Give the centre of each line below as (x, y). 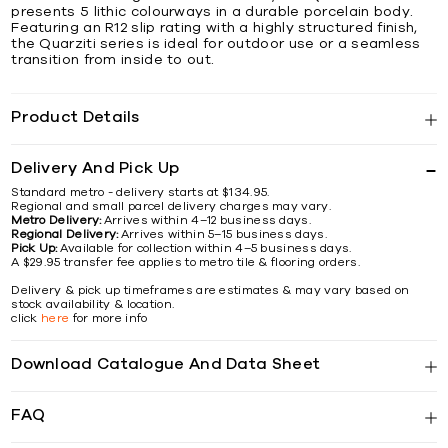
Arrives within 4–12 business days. (207, 219)
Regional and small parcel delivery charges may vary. (171, 205)
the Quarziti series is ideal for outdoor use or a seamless (216, 43)
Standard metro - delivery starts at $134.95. (140, 191)
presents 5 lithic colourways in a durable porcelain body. (212, 11)
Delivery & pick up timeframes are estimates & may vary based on (210, 289)
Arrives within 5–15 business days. (223, 233)
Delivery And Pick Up (95, 167)
